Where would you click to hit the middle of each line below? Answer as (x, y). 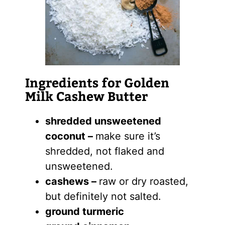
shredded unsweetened (103, 121)
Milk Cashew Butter (86, 96)
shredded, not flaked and (104, 151)
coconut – (70, 136)
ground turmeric (84, 211)
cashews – (72, 181)
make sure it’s (128, 136)
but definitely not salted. (103, 196)
